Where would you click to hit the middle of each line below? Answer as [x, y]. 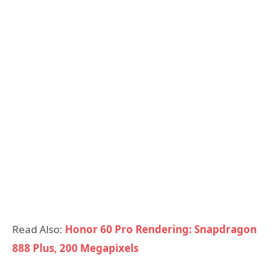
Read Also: [39, 229]
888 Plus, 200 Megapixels [75, 248]
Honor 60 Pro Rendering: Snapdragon [161, 229]
